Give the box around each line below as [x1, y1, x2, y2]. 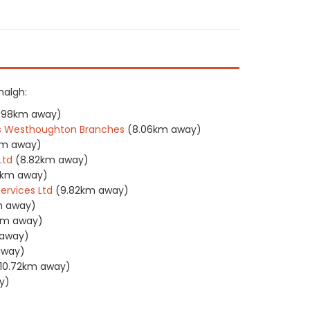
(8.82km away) [15, 153, 89, 167]
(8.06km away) [127, 122, 201, 136]
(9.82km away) [55, 183, 129, 197]
